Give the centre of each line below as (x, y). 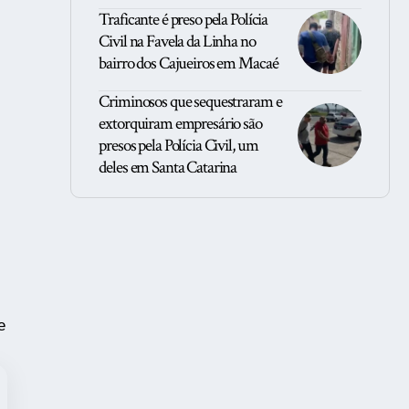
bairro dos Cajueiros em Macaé (189, 64)
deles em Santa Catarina (168, 168)
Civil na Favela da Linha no (177, 42)
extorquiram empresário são (180, 124)
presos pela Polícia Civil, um (178, 146)
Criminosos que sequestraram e (190, 102)
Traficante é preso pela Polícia (184, 20)
